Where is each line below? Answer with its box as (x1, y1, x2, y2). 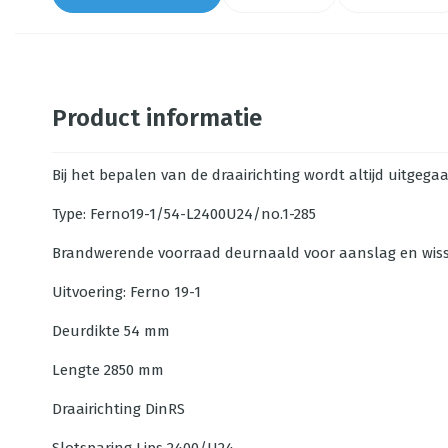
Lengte (52, 361, 100, 379)
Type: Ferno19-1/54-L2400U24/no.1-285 (52, 205, 316, 223)
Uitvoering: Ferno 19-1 (52, 283, 201, 301)
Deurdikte (52, 322, 120, 340)
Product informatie (52, 104, 262, 132)
